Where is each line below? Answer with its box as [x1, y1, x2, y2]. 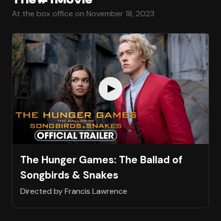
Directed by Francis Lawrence [20, 186, 127, 197]
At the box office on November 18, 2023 [12, 8, 154, 19]
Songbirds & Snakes [20, 168, 118, 182]
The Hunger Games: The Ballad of [20, 152, 183, 166]
